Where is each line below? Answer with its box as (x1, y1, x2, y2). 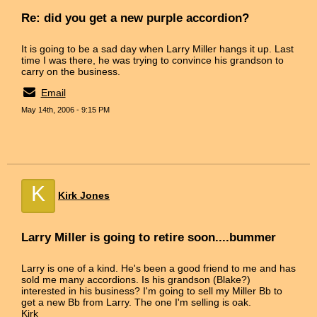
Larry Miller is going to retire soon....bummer (21, 230, 276, 244)
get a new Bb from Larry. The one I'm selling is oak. (21, 296, 251, 308)
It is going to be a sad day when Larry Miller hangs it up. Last (21, 42, 294, 54)
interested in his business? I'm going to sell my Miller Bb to (21, 284, 282, 296)
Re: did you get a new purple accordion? (21, 11, 249, 25)
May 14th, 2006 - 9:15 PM (21, 105, 110, 114)
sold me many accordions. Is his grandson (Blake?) (21, 273, 250, 285)
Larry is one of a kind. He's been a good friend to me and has (21, 262, 296, 274)
